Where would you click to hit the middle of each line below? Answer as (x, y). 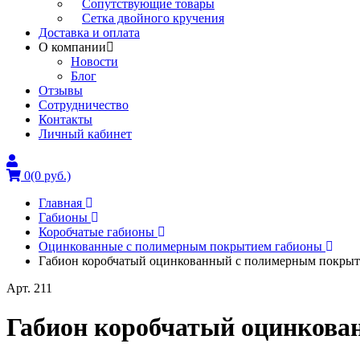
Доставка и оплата (89, 33)
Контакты (65, 119)
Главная (60, 203)
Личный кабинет (85, 134)
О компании (72, 47)
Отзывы (61, 90)
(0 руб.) (51, 176)
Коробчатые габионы (96, 232)
